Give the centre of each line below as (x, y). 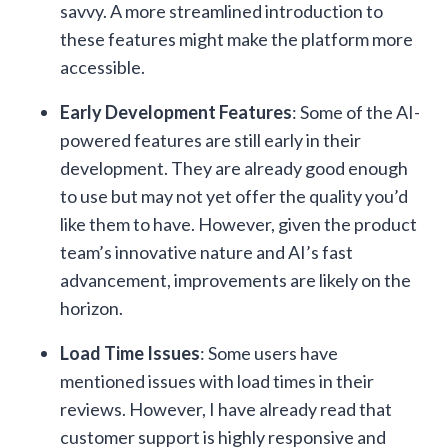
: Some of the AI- (356, 112)
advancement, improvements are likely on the (235, 280)
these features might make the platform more (236, 39)
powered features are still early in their (210, 140)
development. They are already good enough (234, 168)
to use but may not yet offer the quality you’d (234, 196)
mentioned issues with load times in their (217, 381)
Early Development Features (176, 112)
